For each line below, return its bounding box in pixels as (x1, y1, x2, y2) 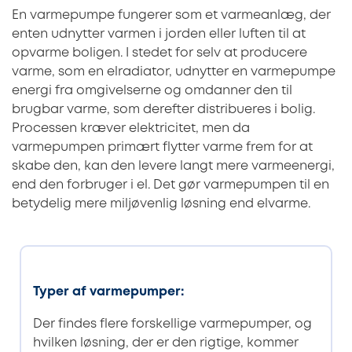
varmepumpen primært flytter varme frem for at (12, 141, 313, 154)
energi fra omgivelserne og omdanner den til (12, 85, 292, 97)
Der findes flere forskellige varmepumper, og (32, 317, 312, 330)
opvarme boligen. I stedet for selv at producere (12, 47, 307, 60)
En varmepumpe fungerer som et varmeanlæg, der (12, 9, 331, 22)
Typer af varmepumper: (32, 285, 184, 298)
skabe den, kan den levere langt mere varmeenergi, (12, 160, 335, 173)
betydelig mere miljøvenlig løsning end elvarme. (12, 198, 310, 211)
